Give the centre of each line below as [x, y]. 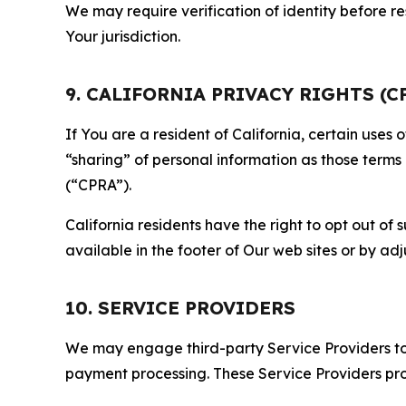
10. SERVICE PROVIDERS [180, 308]
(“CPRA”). [98, 185]
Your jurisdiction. [123, 36]
